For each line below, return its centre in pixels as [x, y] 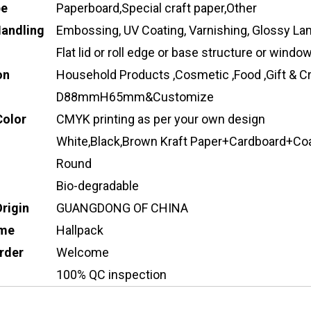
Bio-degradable [98, 186]
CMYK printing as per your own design [161, 119]
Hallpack [80, 230]
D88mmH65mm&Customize [135, 97]
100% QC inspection [111, 275]
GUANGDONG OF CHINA [122, 208]
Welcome [83, 252]
